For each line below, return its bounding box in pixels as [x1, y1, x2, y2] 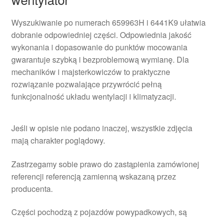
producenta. [11, 183, 53, 194]
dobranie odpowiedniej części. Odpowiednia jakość [11, 29, 191, 41]
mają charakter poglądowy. [11, 135, 105, 146]
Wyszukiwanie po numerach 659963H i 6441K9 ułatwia [11, 17, 206, 29]
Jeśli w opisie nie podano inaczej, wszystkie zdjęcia [11, 122, 192, 134]
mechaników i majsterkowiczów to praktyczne [11, 66, 170, 78]
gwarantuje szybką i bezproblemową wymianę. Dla [11, 54, 189, 66]
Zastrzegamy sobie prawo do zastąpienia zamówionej [11, 158, 199, 170]
